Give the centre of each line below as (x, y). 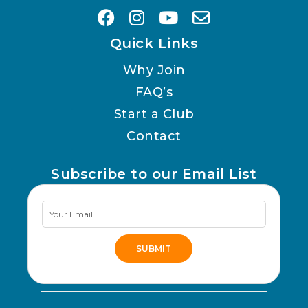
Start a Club (154, 114)
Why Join (154, 70)
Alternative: (67, 295)
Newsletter (79, 209)
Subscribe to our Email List (154, 174)
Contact (154, 136)
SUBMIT (154, 249)
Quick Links (154, 44)
